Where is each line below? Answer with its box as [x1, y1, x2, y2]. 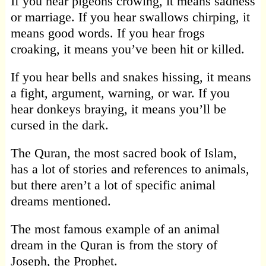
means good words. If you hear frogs [10, 26, 205, 41]
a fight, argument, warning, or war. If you [10, 85, 230, 101]
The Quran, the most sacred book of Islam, [10, 145, 237, 161]
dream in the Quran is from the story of [10, 237, 217, 253]
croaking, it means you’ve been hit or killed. [10, 42, 245, 57]
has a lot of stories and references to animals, [10, 161, 249, 177]
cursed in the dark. [10, 118, 109, 133]
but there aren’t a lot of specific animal [10, 178, 216, 193]
